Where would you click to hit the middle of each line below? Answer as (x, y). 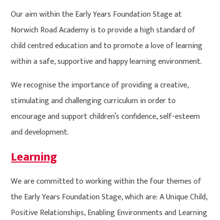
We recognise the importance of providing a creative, (100, 85)
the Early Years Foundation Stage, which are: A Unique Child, (109, 197)
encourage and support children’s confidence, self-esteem (106, 117)
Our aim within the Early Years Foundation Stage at (96, 15)
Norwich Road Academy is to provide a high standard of (103, 30)
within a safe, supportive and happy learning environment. (107, 62)
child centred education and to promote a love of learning (107, 46)
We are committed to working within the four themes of (106, 182)
